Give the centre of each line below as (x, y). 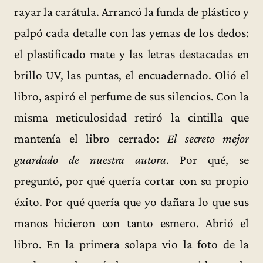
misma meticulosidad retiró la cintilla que (131, 117)
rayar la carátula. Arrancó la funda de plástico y (131, 11)
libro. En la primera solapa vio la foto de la (131, 244)
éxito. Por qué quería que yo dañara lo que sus (131, 202)
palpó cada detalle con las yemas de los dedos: (131, 33)
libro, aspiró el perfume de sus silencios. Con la (131, 96)
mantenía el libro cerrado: (91, 138)
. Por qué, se (208, 159)
